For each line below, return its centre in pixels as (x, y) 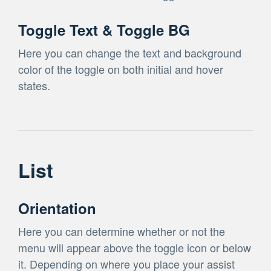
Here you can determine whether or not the (122, 231)
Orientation (57, 208)
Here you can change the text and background (130, 52)
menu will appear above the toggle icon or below (135, 247)
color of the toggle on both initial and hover (121, 69)
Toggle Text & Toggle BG (104, 29)
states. (34, 85)
